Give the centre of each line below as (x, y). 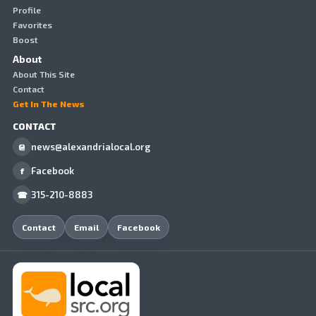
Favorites (32, 25)
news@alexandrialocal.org (91, 147)
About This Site (44, 74)
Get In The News (49, 104)
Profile (27, 10)
